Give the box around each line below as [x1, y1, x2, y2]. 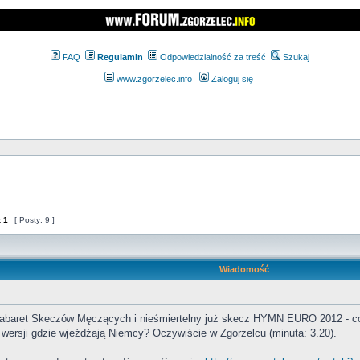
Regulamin [97, 52, 143, 62]
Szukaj [280, 52, 309, 62]
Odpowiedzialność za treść [157, 52, 266, 62]
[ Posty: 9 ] [12, 215, 57, 224]
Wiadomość [219, 264, 269, 274]
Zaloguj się [209, 74, 253, 84]
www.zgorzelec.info [114, 74, 192, 84]
